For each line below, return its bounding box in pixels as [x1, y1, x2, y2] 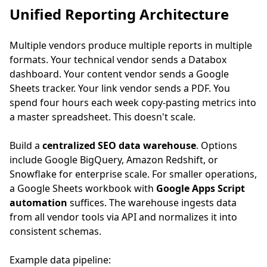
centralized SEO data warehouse [42, 139, 196, 152]
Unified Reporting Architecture [10, 4, 229, 24]
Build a [10, 139, 42, 152]
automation [10, 196, 67, 209]
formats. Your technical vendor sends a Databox [10, 53, 226, 66]
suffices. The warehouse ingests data [67, 196, 237, 209]
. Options [196, 139, 237, 152]
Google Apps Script [156, 182, 245, 195]
